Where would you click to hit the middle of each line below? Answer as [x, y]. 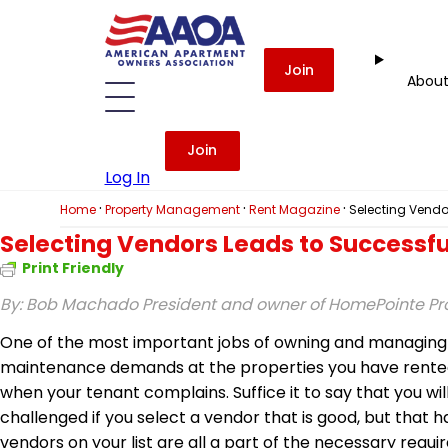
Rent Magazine [294, 209]
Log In [127, 177]
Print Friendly [73, 268]
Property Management [172, 209]
